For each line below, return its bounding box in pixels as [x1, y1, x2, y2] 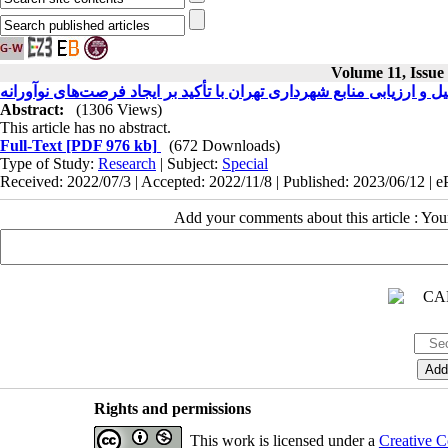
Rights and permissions [93, 400, 251, 417]
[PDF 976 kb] [62, 137, 157, 154]
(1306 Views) [76, 101, 162, 118]
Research [98, 155, 156, 172]
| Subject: [156, 155, 222, 172]
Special [222, 155, 268, 172]
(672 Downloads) [169, 137, 280, 154]
